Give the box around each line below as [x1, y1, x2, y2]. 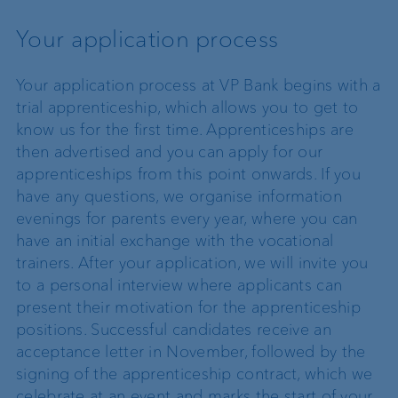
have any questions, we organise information [16, 187, 342, 207]
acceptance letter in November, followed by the [16, 342, 366, 362]
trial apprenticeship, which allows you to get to [16, 98, 359, 118]
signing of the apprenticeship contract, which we [16, 364, 373, 385]
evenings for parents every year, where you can [16, 209, 358, 229]
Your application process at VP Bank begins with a [16, 76, 381, 96]
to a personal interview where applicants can [16, 275, 343, 296]
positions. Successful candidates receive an [16, 320, 331, 340]
